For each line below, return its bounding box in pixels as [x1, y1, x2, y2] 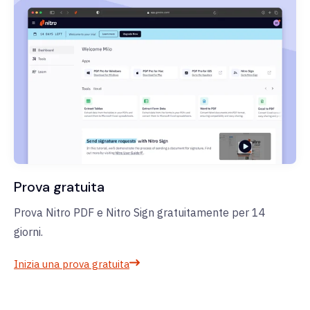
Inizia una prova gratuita [14, 257, 129, 271]
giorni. [14, 225, 43, 239]
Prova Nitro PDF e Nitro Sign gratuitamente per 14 [14, 206, 266, 220]
